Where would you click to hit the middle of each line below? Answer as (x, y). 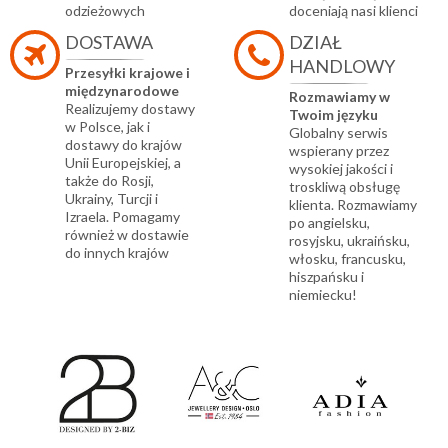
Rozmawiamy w (339, 96)
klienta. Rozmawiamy (353, 204)
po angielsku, (329, 222)
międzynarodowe (122, 90)
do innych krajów (117, 252)
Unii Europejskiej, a (123, 162)
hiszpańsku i (326, 276)
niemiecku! (323, 294)
